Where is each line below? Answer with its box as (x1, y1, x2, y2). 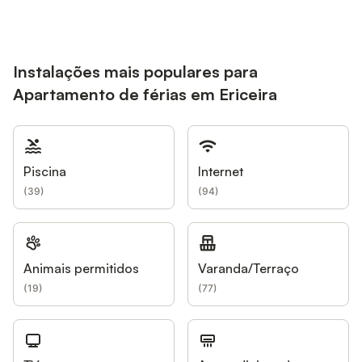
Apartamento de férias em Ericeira (13, 84, 277, 105)
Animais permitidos (23, 260, 139, 277)
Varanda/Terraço (198, 260, 299, 277)
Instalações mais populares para (13, 61, 258, 82)
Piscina (23, 163, 66, 180)
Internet (198, 163, 243, 180)
